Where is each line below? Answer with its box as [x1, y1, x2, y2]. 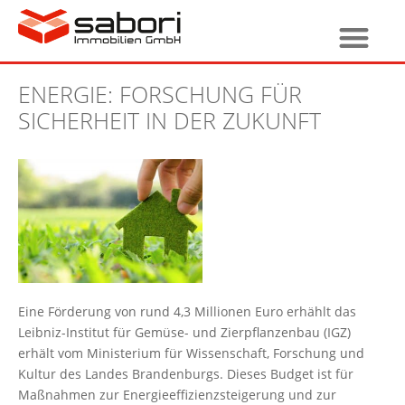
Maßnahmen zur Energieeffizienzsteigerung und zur [18, 385, 336, 403]
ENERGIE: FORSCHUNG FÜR [18, 78, 302, 109]
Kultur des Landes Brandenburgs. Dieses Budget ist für [18, 364, 353, 382]
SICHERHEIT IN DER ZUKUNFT [18, 104, 321, 136]
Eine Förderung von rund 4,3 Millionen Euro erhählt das [18, 302, 356, 320]
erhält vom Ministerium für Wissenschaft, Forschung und [18, 344, 364, 362]
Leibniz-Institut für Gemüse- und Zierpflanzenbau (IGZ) [18, 323, 351, 341]
